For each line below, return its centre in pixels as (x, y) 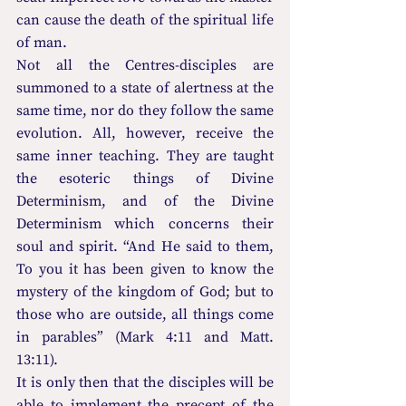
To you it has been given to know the (145, 269)
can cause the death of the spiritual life (145, 19)
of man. (42, 42)
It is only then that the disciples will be (145, 382)
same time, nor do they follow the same (145, 110)
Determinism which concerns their (145, 223)
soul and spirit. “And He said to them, (145, 246)
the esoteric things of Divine (145, 178)
